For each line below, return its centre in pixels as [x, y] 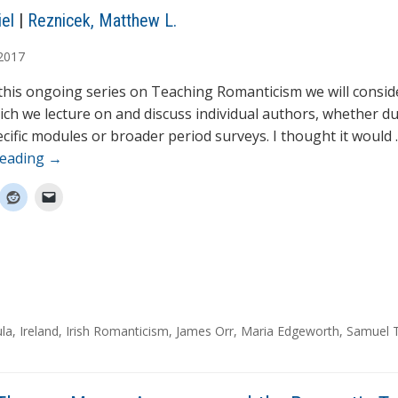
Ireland [39, 331]
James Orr [205, 331]
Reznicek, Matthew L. [102, 21]
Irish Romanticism [117, 331]
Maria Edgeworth [290, 331]
